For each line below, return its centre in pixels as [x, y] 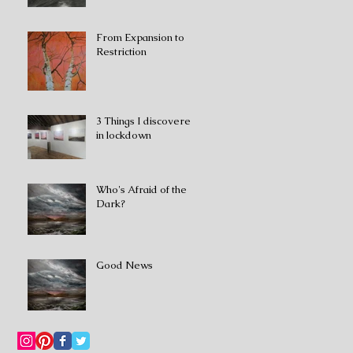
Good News [124, 265]
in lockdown [124, 135]
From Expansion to [140, 37]
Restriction [121, 52]
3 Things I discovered [147, 121]
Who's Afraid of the [141, 190]
